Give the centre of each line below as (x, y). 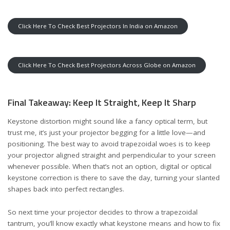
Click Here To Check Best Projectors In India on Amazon (98, 26)
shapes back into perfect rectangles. (66, 189)
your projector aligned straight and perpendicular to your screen (112, 155)
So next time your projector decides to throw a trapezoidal (103, 212)
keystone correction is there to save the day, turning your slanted (114, 178)
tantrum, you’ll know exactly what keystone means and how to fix (114, 223)
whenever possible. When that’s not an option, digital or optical (110, 166)
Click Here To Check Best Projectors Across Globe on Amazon (107, 65)
